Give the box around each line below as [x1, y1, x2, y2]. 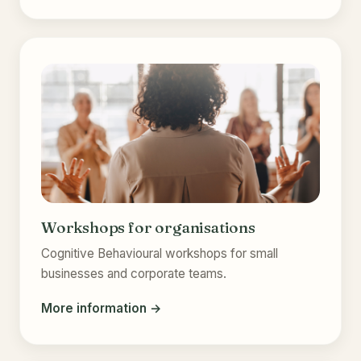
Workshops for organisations [41, 217, 255, 237]
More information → [41, 300, 162, 316]
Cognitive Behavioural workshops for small [41, 245, 278, 261]
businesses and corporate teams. [41, 265, 226, 281]
